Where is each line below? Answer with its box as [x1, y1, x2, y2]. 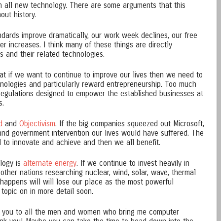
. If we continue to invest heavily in [76, 159, 189, 168]
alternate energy [23, 159, 76, 168]
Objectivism [19, 119, 55, 129]
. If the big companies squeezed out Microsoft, [55, 119, 204, 129]
